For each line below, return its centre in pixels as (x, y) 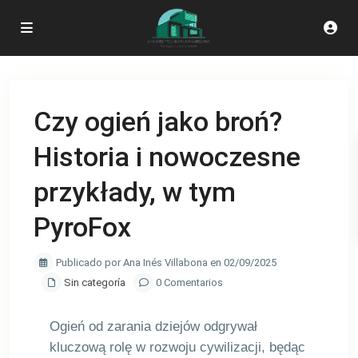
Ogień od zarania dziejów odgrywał (153, 326)
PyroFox (82, 227)
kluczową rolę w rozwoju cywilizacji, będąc (177, 347)
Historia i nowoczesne (167, 157)
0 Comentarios (188, 282)
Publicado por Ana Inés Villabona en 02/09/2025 (165, 263)
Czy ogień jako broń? (158, 121)
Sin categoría (95, 282)
